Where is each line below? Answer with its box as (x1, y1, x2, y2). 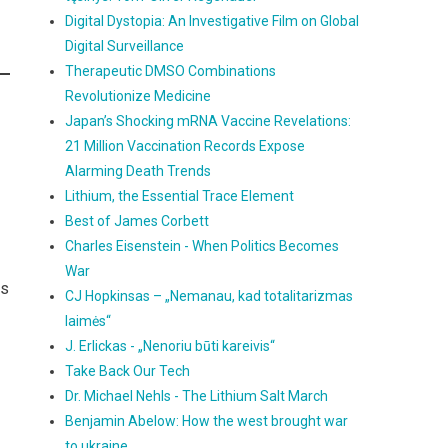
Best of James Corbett (65, 213, 210, 229)
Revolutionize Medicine (65, 88, 212, 104)
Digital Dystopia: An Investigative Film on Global (65, 13, 360, 29)
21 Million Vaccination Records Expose (65, 138, 306, 154)
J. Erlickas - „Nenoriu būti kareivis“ (65, 338, 276, 354)
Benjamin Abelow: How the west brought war (65, 413, 349, 429)
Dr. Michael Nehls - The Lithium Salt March (65, 388, 329, 404)
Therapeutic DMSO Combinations (65, 63, 277, 79)
